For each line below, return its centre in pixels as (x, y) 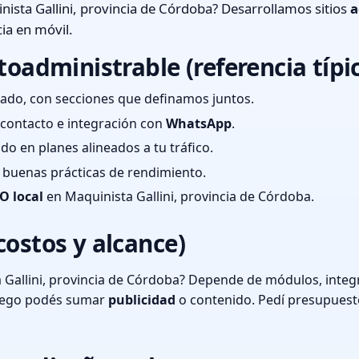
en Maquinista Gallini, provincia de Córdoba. (179, 197)
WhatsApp (199, 123)
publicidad (142, 300)
